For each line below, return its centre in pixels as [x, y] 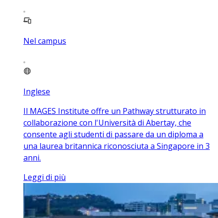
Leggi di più [45, 177]
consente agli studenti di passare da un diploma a [113, 135]
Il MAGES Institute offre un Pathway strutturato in [115, 111]
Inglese [37, 92]
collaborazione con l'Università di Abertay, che [107, 123]
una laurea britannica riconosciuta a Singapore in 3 [117, 146]
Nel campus [45, 41]
